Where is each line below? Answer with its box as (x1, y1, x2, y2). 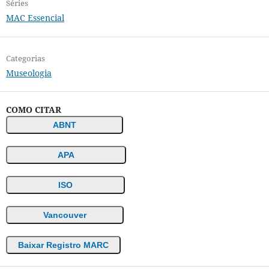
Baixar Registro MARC (17, 240, 109, 250)
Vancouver (43, 210, 86, 220)
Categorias (5, 52, 45, 64)
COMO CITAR (5, 103, 61, 115)
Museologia (5, 67, 52, 79)
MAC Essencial (5, 12, 64, 24)
